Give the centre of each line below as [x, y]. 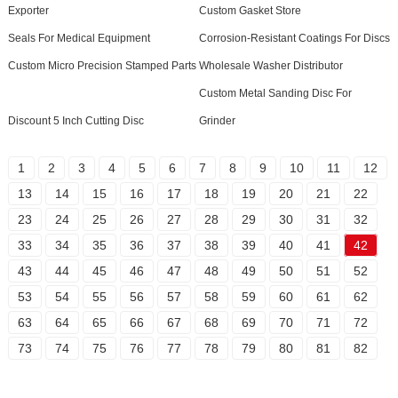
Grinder [217, 121]
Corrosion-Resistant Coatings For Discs [294, 38]
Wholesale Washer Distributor [271, 66]
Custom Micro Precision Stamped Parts [102, 66]
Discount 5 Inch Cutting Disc [76, 121]
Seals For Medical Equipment [79, 38]
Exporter [28, 11]
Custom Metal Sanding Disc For [275, 93]
